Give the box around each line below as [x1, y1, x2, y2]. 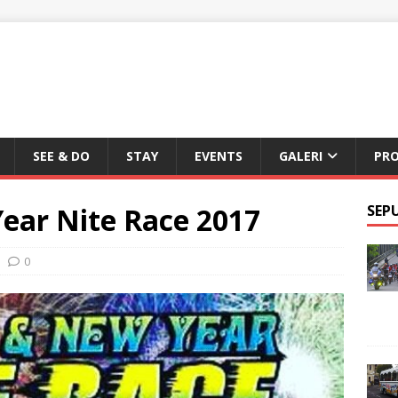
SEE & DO [33, 147, 90, 164]
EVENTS [195, 147, 243, 164]
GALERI [279, 147, 322, 164]
